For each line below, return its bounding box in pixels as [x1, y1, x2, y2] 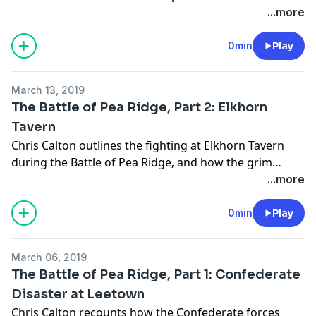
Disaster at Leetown [11, 286, 145, 302]
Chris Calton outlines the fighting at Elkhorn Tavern [11, 137, 284, 153]
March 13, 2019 [11, 83, 85, 96]
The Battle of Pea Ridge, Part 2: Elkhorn [11, 99, 267, 115]
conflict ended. [11, 171, 90, 187]
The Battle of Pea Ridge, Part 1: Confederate [11, 266, 300, 282]
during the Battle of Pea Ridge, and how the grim [11, 154, 272, 170]
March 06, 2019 [11, 250, 87, 263]
